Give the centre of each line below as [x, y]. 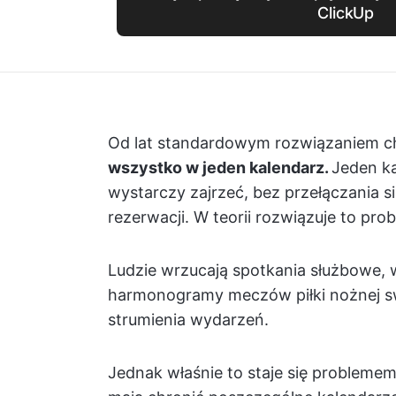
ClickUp [346, 13]
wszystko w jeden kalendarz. [220, 168]
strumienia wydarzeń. [188, 320]
